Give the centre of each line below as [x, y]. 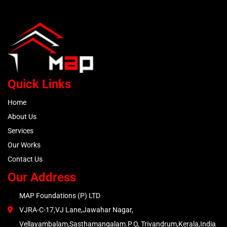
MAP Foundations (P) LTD [60, 196]
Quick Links [39, 84]
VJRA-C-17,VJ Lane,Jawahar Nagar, [76, 210]
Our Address [42, 178]
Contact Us [25, 159]
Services [21, 131]
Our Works [24, 145]
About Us [22, 117]
